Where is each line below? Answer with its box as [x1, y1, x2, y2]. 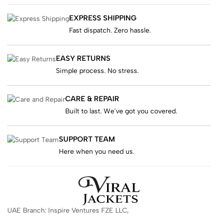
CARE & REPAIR [65, 94, 119, 103]
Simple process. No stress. [56, 66, 139, 75]
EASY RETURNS [56, 54, 110, 63]
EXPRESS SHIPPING [69, 13, 136, 22]
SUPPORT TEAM [59, 134, 115, 144]
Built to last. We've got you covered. [65, 107, 177, 115]
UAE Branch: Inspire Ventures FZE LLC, [7, 206, 129, 215]
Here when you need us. [59, 147, 134, 156]
